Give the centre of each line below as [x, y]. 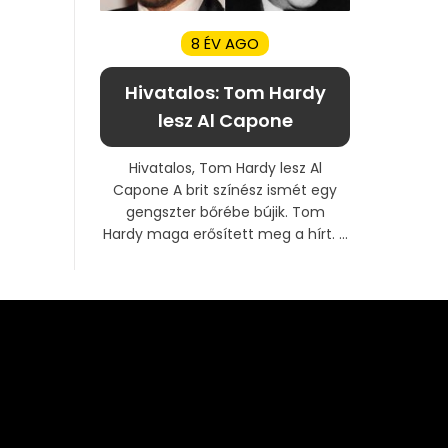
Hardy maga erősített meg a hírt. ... [225, 233]
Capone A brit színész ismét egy [225, 189]
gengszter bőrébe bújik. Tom [225, 211]
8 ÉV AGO [225, 43]
